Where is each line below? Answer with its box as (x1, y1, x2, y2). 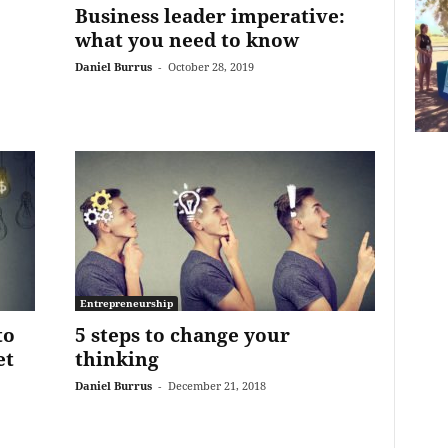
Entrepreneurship (79, 296, 173, 310)
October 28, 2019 (167, 59, 254, 74)
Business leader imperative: (74, 3, 345, 29)
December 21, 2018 (167, 378, 266, 393)
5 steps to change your (74, 322, 290, 348)
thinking (74, 346, 159, 372)
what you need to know (74, 27, 299, 53)
